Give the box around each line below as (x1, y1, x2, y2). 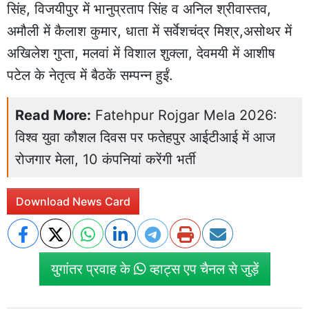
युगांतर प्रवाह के (50, 260, 134, 277)
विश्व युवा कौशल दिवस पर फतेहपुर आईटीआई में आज (15, 128, 275, 146)
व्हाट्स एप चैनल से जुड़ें (146, 260, 259, 277)
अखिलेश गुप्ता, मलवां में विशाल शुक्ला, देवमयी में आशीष (7, 44, 275, 61)
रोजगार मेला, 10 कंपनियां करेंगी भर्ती (15, 150, 196, 168)
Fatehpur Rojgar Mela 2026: (95, 106, 277, 123)
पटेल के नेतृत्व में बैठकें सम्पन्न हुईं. (7, 66, 173, 83)
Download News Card (16, 194, 130, 208)
